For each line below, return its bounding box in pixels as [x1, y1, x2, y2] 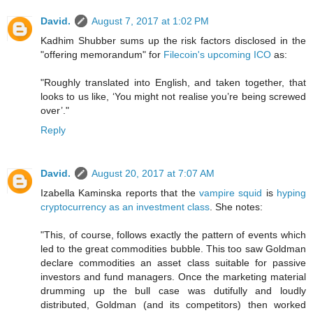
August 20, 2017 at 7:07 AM [92, 168, 214, 180]
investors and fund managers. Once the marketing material [41, 271, 306, 283]
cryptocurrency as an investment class [41, 201, 210, 213]
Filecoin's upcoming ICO [163, 49, 271, 61]
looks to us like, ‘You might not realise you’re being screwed [41, 91, 306, 103]
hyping [277, 187, 306, 199]
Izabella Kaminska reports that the [41, 187, 199, 199]
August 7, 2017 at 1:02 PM [92, 15, 209, 27]
